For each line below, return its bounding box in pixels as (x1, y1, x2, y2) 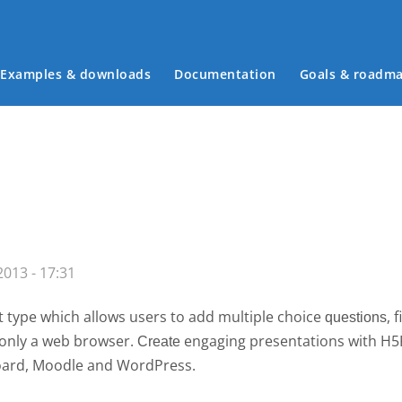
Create (137, 334, 184, 349)
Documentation (174, 66, 276, 83)
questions (325, 310, 387, 325)
